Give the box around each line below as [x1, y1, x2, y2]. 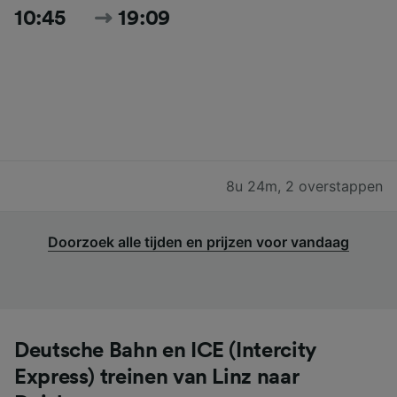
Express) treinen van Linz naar [14, 366, 300, 388]
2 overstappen [285, 176, 383, 195]
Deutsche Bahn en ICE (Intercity [14, 339, 316, 362]
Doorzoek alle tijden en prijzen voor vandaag [48, 232, 349, 251]
